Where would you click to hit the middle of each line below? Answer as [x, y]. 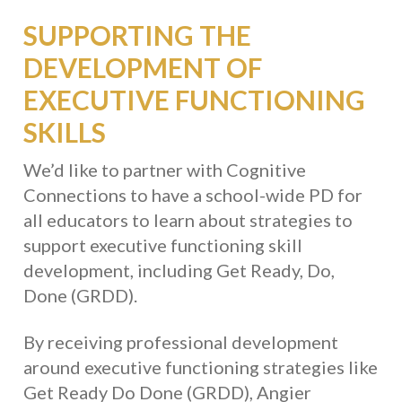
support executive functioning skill [163, 245]
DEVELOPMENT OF [143, 68]
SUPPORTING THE [138, 35]
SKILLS [65, 132]
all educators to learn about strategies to [188, 220]
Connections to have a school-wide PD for [193, 195]
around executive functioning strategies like [201, 367]
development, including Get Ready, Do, [179, 271]
